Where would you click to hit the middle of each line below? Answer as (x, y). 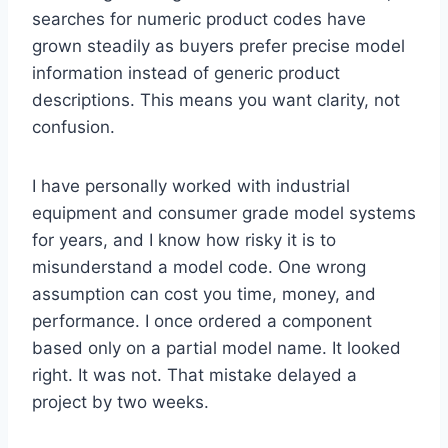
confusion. (73, 127)
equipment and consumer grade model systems (224, 213)
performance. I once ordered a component (202, 321)
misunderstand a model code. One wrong (199, 267)
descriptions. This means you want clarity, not (216, 100)
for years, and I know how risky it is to (184, 240)
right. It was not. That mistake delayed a (194, 375)
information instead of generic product (186, 73)
